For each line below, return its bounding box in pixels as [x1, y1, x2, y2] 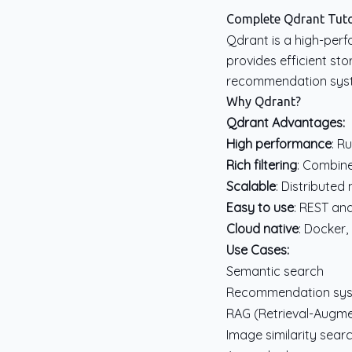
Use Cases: [226, 242, 289, 258]
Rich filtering [226, 157, 297, 173]
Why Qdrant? [226, 94, 301, 108]
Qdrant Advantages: [226, 115, 345, 130]
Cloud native [226, 221, 299, 236]
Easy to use [226, 200, 294, 215]
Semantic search [226, 263, 324, 279]
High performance [226, 136, 332, 152]
